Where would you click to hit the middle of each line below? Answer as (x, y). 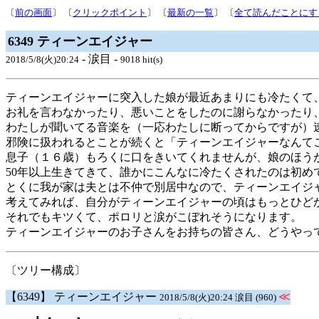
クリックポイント (110, 12)
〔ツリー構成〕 (46, 270)
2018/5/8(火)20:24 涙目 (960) (219, 297)
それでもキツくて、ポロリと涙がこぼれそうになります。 (154, 217)
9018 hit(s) (141, 59)
